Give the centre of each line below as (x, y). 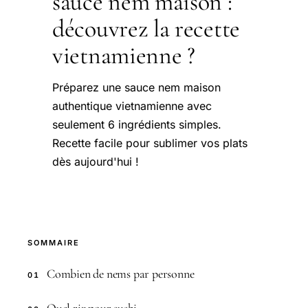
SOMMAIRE (54, 242)
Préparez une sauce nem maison (136, 87)
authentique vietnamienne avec (132, 106)
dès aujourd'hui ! (96, 161)
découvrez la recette (146, 28)
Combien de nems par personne (121, 273)
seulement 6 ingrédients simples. (137, 124)
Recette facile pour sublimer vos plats (150, 143)
